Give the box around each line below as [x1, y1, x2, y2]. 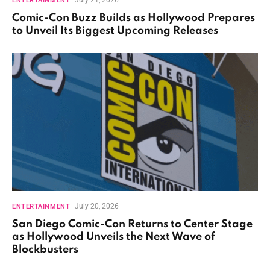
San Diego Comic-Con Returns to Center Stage [12, 219, 253, 230]
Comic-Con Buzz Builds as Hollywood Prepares [12, 12, 255, 24]
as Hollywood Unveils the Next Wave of [12, 231, 215, 243]
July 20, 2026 [75, 202, 119, 211]
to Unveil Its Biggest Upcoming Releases [12, 25, 218, 36]
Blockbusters [12, 244, 78, 256]
